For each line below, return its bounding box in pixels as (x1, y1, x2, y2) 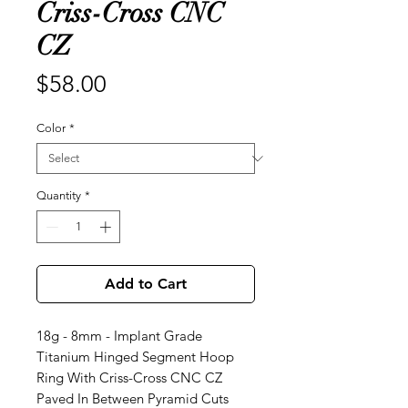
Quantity (36, 189, 81, 203)
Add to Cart (105, 274, 187, 292)
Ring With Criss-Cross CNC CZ (36, 368, 222, 386)
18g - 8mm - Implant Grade (36, 326, 202, 344)
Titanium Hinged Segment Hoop (36, 347, 234, 365)
